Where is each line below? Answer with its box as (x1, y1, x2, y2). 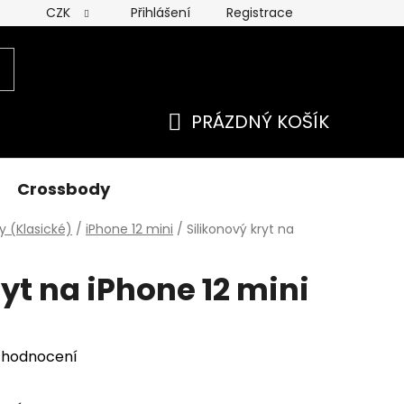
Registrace (226, 4, 293, 22)
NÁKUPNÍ (167, 130, 244, 156)
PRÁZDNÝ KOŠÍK (191, 109, 329, 134)
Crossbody (17, 178, 110, 200)
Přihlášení (131, 4, 190, 22)
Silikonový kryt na (187, 219, 294, 238)
